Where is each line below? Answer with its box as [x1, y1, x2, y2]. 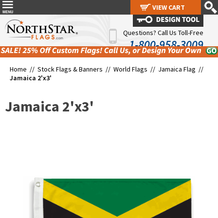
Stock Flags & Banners [37, 65, 103, 74]
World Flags [113, 65, 147, 74]
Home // [10, 65, 37, 74]
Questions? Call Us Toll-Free [123, 28, 203, 37]
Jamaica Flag [158, 65, 196, 74]
